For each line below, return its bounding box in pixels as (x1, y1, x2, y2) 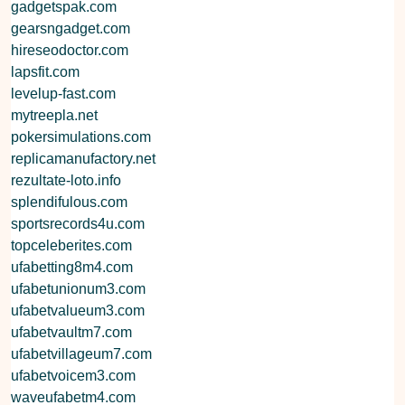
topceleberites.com (11, 237, 132, 253)
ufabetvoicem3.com (11, 367, 136, 383)
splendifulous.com (11, 193, 127, 210)
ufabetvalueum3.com (11, 302, 145, 318)
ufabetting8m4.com (11, 259, 133, 275)
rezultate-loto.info (11, 172, 121, 188)
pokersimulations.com (11, 128, 151, 145)
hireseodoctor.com (11, 42, 128, 58)
